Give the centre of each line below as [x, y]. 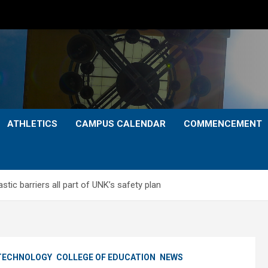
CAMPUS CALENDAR [121, 124]
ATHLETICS [32, 124]
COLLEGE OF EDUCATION [106, 257]
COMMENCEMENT [223, 124]
